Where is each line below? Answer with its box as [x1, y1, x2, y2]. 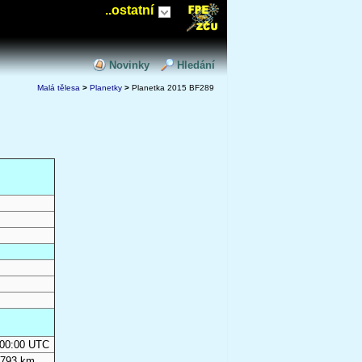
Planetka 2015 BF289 [129, 83, 214, 92]
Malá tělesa [37, 83, 80, 92]
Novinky [109, 59, 149, 71]
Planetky [90, 83, 122, 92]
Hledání [177, 59, 215, 71]
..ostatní [105, 3, 154, 17]
